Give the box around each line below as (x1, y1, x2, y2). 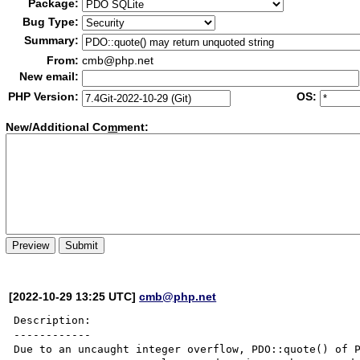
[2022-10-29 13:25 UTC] (9, 289, 140, 303)
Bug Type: (22, 15, 80, 28)
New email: (19, 70, 80, 83)
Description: (14, 313, 92, 326)
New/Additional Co (6, 121, 108, 134)
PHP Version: (8, 90, 80, 103)
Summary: (24, 34, 80, 47)
